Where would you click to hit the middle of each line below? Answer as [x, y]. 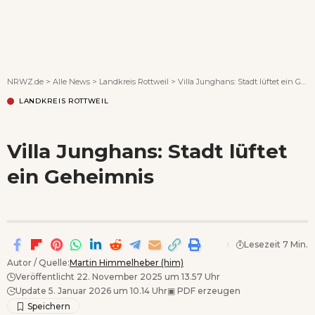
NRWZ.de [25, 81]
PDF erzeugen [208, 290]
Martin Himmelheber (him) [127, 262]
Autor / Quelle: [38, 262]
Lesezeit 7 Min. [276, 244]
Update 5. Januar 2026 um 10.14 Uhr [91, 290]
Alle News [71, 81]
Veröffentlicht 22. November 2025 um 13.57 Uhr [118, 276]
